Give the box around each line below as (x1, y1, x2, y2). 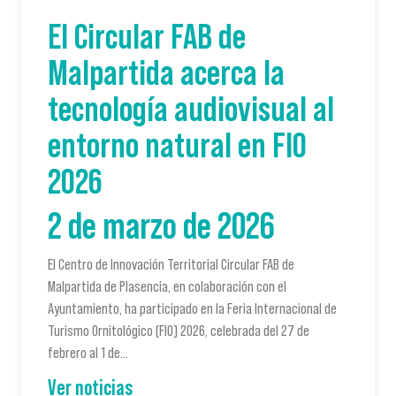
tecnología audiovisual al (48, 88, 334, 128)
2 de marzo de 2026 (48, 203, 275, 247)
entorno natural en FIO (48, 124, 307, 164)
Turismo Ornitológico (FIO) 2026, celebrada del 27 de (48, 321, 309, 339)
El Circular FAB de (48, 15, 246, 56)
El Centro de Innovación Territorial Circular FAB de (48, 255, 294, 273)
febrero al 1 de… (48, 343, 128, 362)
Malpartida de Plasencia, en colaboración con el (48, 277, 286, 295)
